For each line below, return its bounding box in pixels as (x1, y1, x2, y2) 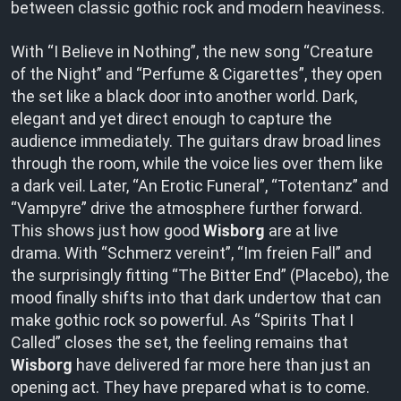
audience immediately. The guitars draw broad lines (11, 132, 381, 150)
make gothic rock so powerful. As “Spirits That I (11, 311, 354, 329)
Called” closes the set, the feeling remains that (11, 333, 348, 352)
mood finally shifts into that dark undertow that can (11, 288, 381, 307)
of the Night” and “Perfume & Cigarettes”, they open (11, 64, 382, 83)
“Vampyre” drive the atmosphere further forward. (11, 199, 363, 218)
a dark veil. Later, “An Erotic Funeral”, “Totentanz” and (11, 176, 388, 195)
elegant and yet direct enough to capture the (11, 109, 332, 128)
